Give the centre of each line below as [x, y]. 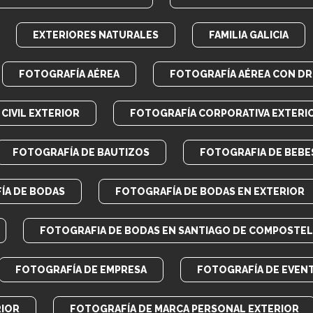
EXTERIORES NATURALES [96, 35]
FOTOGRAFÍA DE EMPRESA [81, 270]
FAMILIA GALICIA [249, 35]
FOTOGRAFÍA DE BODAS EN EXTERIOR [210, 191]
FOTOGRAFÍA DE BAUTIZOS [81, 152]
